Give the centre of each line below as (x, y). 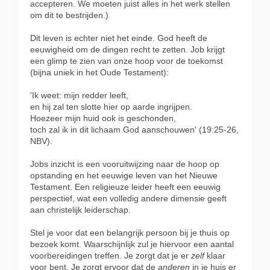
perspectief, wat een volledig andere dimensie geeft (128, 198)
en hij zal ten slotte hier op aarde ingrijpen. (111, 107)
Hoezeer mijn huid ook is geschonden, (103, 118)
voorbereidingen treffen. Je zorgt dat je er (111, 256)
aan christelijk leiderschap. (80, 210)
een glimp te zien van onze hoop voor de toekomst (127, 61)
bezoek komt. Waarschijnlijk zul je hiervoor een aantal (132, 244)
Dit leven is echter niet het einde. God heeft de (119, 38)
